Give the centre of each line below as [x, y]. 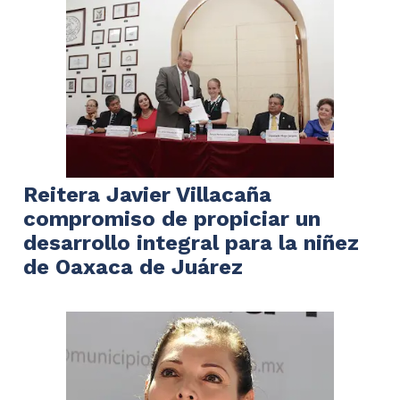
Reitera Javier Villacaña [147, 194]
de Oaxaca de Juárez [133, 267]
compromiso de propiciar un [172, 218]
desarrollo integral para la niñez [191, 242]
